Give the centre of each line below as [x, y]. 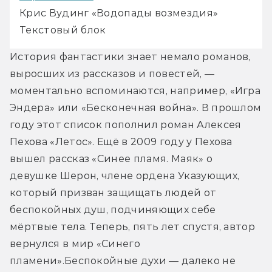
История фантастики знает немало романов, [130, 56]
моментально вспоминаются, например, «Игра [135, 90]
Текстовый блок [63, 30]
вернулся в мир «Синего [75, 243]
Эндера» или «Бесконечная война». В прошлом [136, 107]
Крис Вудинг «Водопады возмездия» [119, 13]
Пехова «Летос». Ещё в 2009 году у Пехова [121, 141]
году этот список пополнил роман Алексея [126, 124]
